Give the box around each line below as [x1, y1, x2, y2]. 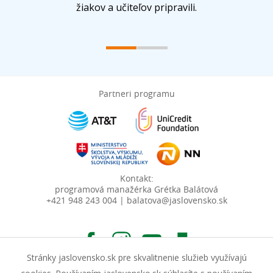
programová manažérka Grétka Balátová [55, 183, 218, 196]
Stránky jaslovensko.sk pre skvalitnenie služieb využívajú [26, 252, 247, 263]
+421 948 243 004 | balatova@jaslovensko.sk [46, 194, 227, 207]
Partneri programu [98, 88, 175, 99]
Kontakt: [119, 172, 154, 185]
